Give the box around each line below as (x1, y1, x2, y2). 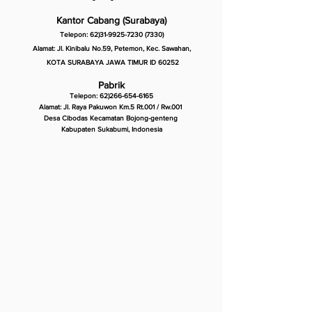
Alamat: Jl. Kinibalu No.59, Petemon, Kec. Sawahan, (32, 45, 191, 52)
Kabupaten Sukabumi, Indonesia (61, 125, 162, 133)
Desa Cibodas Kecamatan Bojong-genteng (43, 114, 180, 122)
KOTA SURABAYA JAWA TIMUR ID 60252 (44, 58, 179, 66)
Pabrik (98, 79, 125, 91)
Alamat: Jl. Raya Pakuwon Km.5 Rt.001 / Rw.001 (39, 103, 184, 111)
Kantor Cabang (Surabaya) (56, 15, 166, 26)
